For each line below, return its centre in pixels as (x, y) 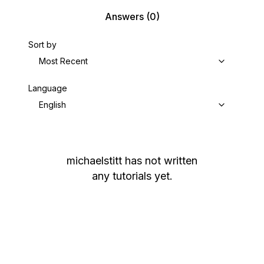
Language (48, 88)
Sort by (42, 44)
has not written (161, 161)
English (52, 105)
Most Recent (63, 61)
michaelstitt (94, 161)
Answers (124, 16)
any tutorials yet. (132, 176)
